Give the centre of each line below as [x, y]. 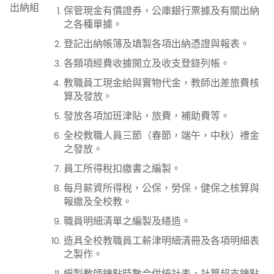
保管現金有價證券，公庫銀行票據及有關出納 [161, 11]
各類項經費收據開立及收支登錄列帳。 [147, 63]
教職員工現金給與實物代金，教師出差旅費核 [161, 83]
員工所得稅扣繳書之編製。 [122, 168]
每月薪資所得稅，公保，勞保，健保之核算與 [161, 188]
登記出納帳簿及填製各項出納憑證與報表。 [157, 44]
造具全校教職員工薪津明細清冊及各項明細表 [161, 241]
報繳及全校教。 [98, 202]
